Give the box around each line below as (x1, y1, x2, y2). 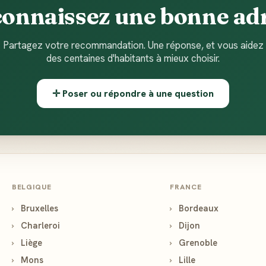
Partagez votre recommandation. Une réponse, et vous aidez (2, 39, 264, 52)
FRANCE (170, 182, 202, 192)
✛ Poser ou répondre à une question (52, 87, 214, 100)
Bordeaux (176, 202, 219, 214)
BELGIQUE (11, 182, 52, 192)
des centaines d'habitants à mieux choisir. (46, 52, 220, 65)
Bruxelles (18, 202, 58, 214)
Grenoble (176, 237, 218, 248)
